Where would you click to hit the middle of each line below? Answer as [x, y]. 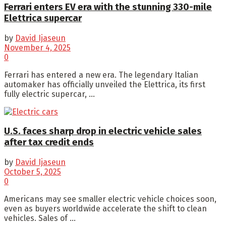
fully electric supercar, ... [49, 94]
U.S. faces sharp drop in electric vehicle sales [103, 131]
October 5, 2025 [33, 172]
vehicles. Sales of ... [40, 218]
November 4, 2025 [37, 47]
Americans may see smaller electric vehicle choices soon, [110, 199]
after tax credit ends [49, 143]
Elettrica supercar [43, 18]
